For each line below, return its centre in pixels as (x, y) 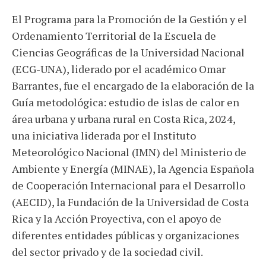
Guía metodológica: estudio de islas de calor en (126, 102)
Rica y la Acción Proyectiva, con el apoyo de (117, 218)
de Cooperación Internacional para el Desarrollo (129, 185)
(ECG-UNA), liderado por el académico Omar (119, 69)
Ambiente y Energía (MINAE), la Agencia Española (133, 168)
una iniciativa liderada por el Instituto (104, 135)
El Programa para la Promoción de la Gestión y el (129, 19)
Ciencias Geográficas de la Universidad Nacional (128, 52)
